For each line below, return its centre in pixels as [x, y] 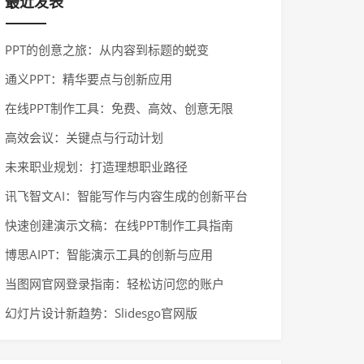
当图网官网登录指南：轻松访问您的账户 [115, 284]
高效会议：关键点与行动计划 [84, 137]
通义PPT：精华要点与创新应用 [89, 79]
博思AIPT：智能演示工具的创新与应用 [109, 254]
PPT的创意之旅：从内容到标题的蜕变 [107, 50]
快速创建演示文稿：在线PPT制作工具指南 [119, 225]
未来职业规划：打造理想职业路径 [96, 167]
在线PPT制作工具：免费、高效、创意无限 [119, 108]
